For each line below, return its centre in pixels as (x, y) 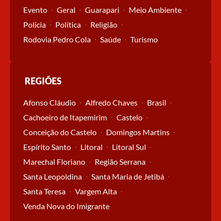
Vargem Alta (96, 191)
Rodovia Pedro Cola (57, 39)
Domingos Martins (138, 132)
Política (68, 25)
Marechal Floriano (54, 162)
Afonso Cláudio (50, 103)
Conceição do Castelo (60, 132)
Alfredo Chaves (111, 103)
